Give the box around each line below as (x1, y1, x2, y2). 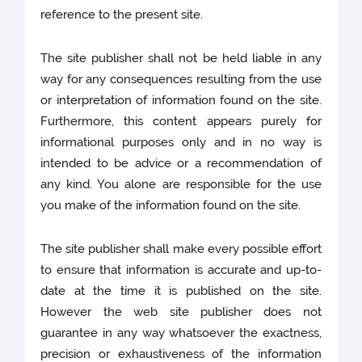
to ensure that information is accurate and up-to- (40, 263, 322, 278)
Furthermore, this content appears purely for (40, 114, 322, 129)
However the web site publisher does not (40, 305, 322, 320)
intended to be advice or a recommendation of (40, 156, 322, 171)
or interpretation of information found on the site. (40, 93, 322, 108)
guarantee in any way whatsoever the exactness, (40, 326, 322, 341)
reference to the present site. (40, 7, 204, 23)
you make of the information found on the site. (40, 198, 301, 213)
